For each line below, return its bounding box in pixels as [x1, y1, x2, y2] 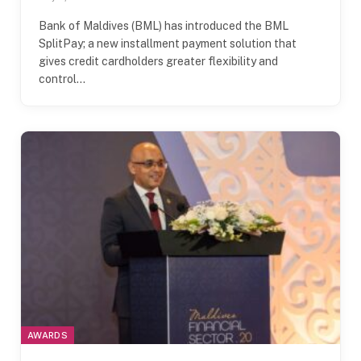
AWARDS [27, 329, 68, 341]
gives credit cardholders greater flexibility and [39, 54, 278, 68]
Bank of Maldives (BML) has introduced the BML [39, 19, 288, 32]
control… [39, 72, 85, 85]
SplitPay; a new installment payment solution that [39, 36, 297, 50]
